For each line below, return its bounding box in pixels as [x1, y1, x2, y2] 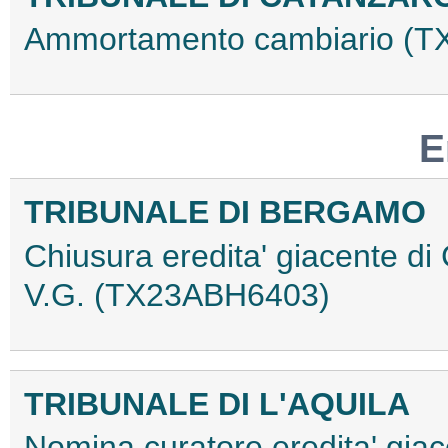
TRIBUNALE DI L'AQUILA [24, 385, 410, 422]
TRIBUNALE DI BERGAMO [24, 194, 426, 231]
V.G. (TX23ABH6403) [24, 276, 330, 313]
